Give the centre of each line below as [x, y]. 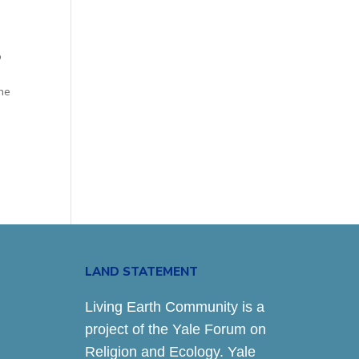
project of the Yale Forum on [175, 330]
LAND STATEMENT [141, 271]
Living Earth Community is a [174, 307]
